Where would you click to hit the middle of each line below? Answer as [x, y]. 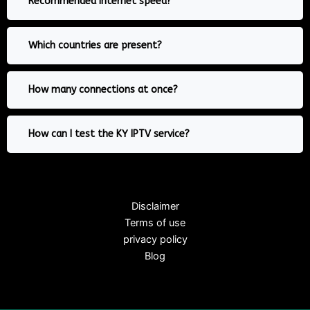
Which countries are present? [95, 46]
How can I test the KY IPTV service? [109, 134]
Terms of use [155, 223]
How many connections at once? [103, 90]
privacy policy [155, 240]
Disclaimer [155, 207]
